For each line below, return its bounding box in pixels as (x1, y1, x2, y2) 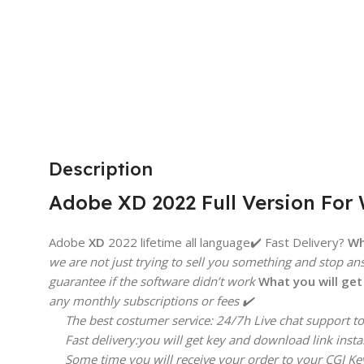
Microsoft (203, 39, 255, 55)
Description (49, 157, 153, 180)
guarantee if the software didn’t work (49, 272, 255, 289)
